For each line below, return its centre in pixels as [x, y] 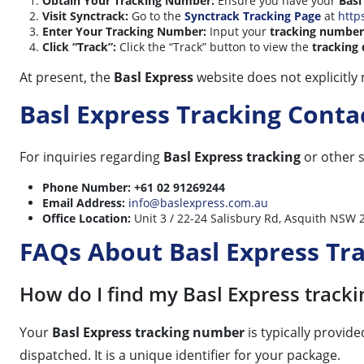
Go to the [156, 15]
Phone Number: [87, 187]
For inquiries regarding [91, 156]
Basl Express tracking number [148, 332]
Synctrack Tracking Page [253, 15]
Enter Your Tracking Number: [124, 31]
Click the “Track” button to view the [214, 46]
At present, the [67, 77]
